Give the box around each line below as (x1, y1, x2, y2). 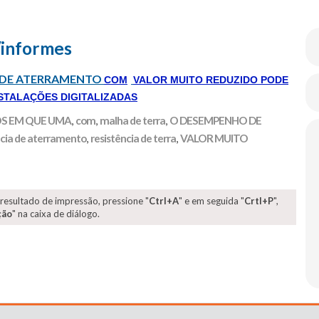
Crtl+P (244, 195, 273, 206)
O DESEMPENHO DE (169, 114, 261, 127)
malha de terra (100, 114, 165, 127)
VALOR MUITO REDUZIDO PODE (133, 74, 288, 85)
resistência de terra (90, 132, 176, 145)
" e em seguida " (179, 195, 244, 206)
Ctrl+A (149, 195, 179, 206)
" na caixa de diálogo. (12, 208, 100, 219)
